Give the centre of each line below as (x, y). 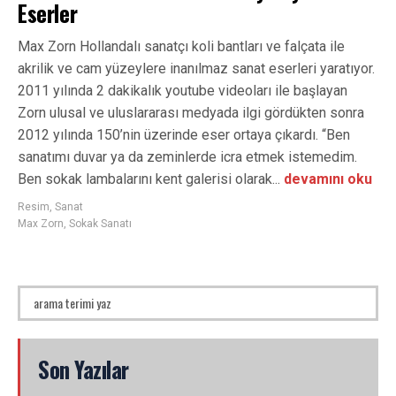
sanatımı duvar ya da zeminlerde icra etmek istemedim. (187, 156)
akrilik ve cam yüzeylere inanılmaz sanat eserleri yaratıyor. (196, 68)
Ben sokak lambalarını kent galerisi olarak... (149, 179)
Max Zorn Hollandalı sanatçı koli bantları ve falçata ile (181, 46)
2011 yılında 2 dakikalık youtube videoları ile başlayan (183, 90)
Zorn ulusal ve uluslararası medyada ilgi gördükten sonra (191, 112)
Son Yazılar (84, 369)
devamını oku (326, 179)
